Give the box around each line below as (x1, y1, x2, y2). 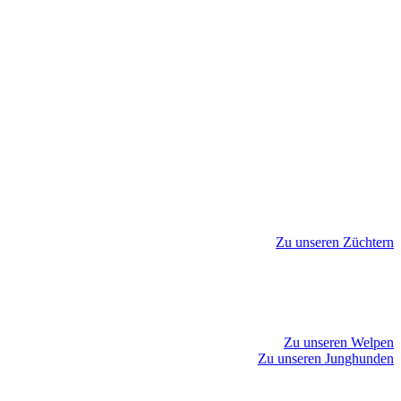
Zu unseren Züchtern (276, 235, 394, 251)
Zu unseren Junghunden (258, 350, 394, 366)
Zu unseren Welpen (284, 334, 394, 350)
